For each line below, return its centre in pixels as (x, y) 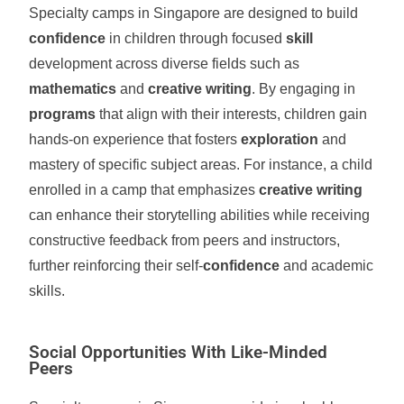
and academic (327, 266)
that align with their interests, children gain (232, 114)
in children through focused (196, 38)
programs (63, 114)
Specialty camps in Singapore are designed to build (194, 13)
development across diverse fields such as (165, 64)
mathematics (73, 89)
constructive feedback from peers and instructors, (185, 240)
